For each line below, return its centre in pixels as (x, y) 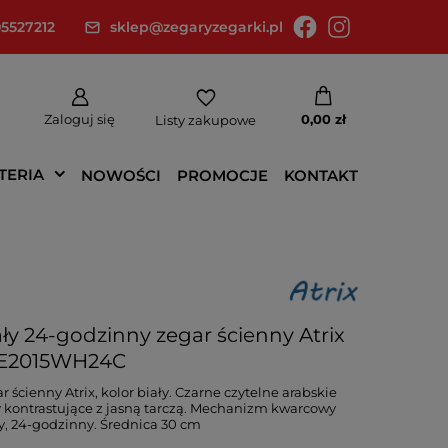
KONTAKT (321, 175)
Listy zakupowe (205, 119)
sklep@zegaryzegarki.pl (196, 27)
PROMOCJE (222, 175)
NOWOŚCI (121, 175)
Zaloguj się (79, 119)
